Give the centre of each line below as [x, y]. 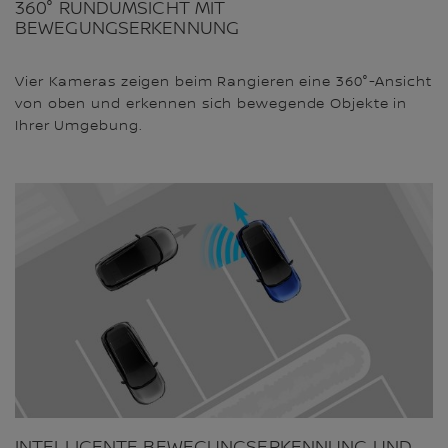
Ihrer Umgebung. [79, 125]
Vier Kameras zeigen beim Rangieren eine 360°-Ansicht [223, 81]
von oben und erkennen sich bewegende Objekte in [211, 103]
